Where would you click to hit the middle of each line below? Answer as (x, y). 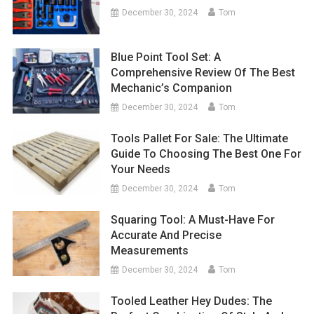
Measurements (150, 250)
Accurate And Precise (166, 235)
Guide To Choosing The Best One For (206, 153)
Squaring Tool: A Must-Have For (193, 219)
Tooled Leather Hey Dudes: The (192, 301)
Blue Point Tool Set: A (166, 57)
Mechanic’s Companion (172, 88)
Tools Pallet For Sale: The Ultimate (200, 138)
